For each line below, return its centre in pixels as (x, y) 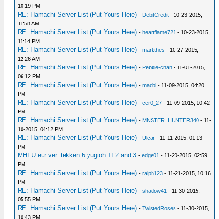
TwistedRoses (159, 208)
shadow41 (155, 191)
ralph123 (153, 173)
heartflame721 (159, 32)
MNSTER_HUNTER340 (171, 120)
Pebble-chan (157, 67)
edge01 (151, 155)
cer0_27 (152, 103)
